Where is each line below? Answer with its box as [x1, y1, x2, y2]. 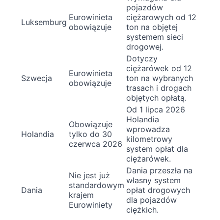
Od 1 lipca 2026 [126, 104, 185, 114]
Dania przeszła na [126, 165, 192, 175]
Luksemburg [21, 17, 67, 27]
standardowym [69, 180, 124, 190]
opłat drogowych [126, 185, 190, 195]
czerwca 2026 [69, 138, 122, 149]
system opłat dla [126, 143, 188, 154]
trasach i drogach [126, 82, 192, 93]
